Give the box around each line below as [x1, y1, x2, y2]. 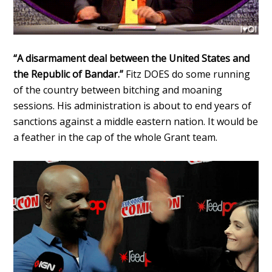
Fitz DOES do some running [123, 67, 251, 81]
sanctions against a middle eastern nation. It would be [13, 115, 259, 129]
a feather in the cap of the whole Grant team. [13, 131, 218, 144]
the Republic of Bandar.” [13, 67, 124, 81]
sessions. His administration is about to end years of [13, 99, 252, 113]
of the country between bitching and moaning [13, 83, 223, 97]
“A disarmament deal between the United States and [13, 52, 250, 66]
